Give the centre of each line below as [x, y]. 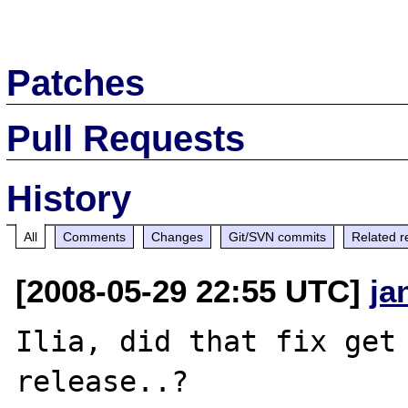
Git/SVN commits [278, 236]
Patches [76, 82]
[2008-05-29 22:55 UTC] [193, 291]
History [69, 198]
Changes [178, 236]
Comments [95, 236]
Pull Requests [126, 138]
